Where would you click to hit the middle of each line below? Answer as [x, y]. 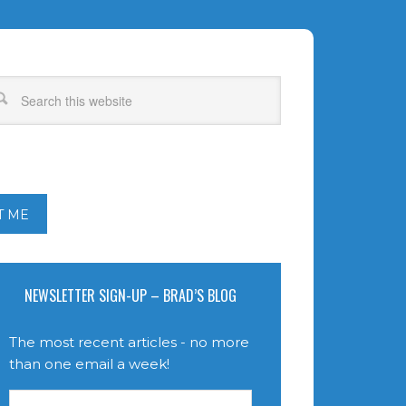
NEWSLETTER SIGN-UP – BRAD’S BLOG [130, 295]
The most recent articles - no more [129, 342]
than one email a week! [89, 364]
